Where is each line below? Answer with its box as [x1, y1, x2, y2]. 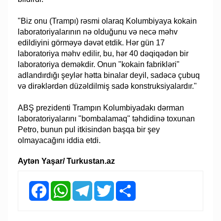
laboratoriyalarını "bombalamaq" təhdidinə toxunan [18, 114, 195, 123]
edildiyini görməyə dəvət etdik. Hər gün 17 [18, 38, 165, 47]
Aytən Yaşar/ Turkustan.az [18, 157, 115, 166]
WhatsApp [71, 181, 104, 189]
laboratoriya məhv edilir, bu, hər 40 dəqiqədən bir [18, 49, 189, 58]
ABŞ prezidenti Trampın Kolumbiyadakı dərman [18, 104, 184, 112]
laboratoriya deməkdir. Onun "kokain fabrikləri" [18, 60, 180, 69]
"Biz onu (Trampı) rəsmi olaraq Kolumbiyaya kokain [18, 17, 197, 26]
